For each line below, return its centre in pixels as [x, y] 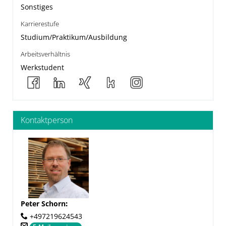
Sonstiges [37, 7]
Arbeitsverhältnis [45, 54]
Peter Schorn [43, 204]
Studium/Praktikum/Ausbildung [74, 37]
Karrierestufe [40, 24]
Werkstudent [42, 67]
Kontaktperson [47, 120]
